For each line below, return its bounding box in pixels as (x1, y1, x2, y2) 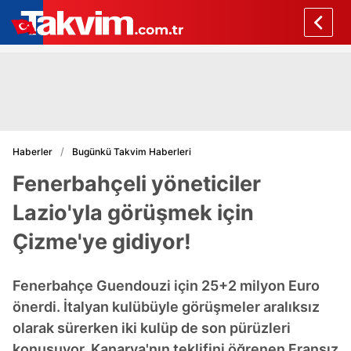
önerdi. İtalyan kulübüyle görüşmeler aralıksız (13, 299, 320, 315)
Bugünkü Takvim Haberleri (72, 145, 191, 157)
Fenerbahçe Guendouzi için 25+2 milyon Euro (13, 277, 320, 294)
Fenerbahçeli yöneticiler (13, 171, 261, 197)
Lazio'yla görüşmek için (13, 200, 254, 226)
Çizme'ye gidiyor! (13, 229, 191, 255)
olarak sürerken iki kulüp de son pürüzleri (13, 320, 291, 336)
